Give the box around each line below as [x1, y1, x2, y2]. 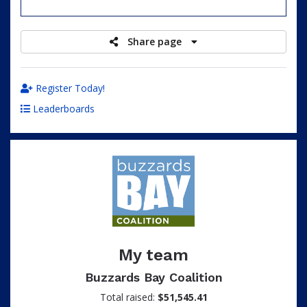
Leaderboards [30, 102, 95, 115]
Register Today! [33, 82, 105, 95]
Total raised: [99, 291, 158, 304]
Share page [127, 35, 184, 48]
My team [119, 245, 188, 265]
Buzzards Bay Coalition [84, 270, 223, 284]
